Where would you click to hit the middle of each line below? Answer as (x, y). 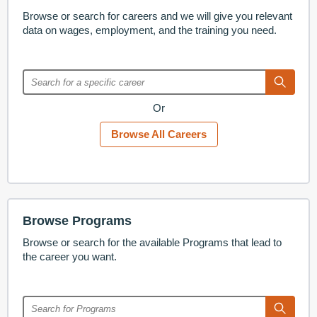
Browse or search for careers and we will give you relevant (157, 16)
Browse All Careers (158, 134)
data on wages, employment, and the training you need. (149, 30)
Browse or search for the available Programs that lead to (152, 243)
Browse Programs (77, 221)
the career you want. (69, 257)
